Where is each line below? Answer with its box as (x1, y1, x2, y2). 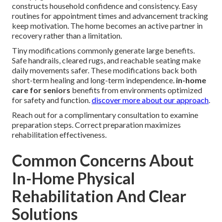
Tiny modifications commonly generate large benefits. (12, 46, 195, 55)
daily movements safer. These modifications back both (12, 65, 197, 75)
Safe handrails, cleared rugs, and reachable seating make (12, 55, 201, 65)
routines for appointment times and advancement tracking (12, 11, 208, 21)
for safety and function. (12, 95, 92, 105)
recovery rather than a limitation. (12, 31, 122, 41)
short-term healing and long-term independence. (12, 75, 176, 85)
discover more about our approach (92, 95, 209, 105)
